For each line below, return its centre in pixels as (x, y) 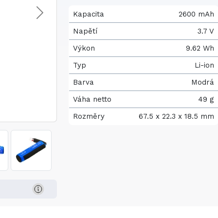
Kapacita (89, 14)
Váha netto (92, 99)
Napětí (85, 31)
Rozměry (89, 116)
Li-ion (204, 65)
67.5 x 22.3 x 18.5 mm (176, 116)
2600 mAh (196, 14)
